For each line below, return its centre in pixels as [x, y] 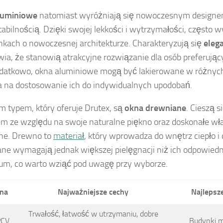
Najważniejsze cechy [93, 192]
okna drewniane [155, 108]
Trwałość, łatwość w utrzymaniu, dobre [93, 214]
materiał [69, 136]
